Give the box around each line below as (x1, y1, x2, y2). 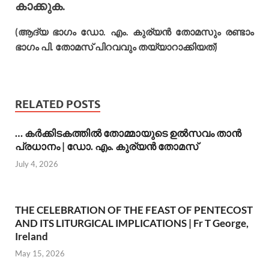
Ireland (15, 229, 48, 243)
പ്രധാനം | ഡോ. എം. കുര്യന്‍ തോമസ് (15, 140, 198, 153)
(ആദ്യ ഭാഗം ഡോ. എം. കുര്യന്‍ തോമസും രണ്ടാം (15, 26, 254, 38)
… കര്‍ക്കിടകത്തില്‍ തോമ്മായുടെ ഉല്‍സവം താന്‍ (15, 127, 241, 140)
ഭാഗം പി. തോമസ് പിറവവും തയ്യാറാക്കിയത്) (15, 41, 217, 53)
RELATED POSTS (15, 98, 100, 111)
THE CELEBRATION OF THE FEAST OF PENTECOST (15, 203, 253, 216)
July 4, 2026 (15, 159, 58, 169)
